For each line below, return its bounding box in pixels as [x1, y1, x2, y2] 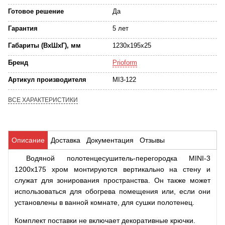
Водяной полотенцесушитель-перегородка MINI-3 [15, 154, 210, 162]
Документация [86, 136, 134, 144]
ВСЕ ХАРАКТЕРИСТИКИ [8, 96, 78, 103]
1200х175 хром [15, 165, 68, 173]
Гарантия [8, 25, 38, 32]
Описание [12, 136, 45, 144]
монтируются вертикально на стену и [68, 165, 211, 173]
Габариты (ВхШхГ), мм [8, 42, 81, 49]
